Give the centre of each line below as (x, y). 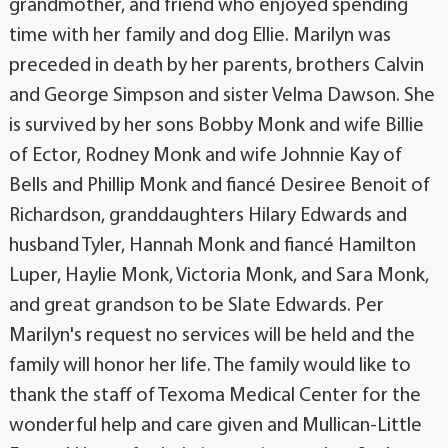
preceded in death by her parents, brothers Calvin (216, 66)
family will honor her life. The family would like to (209, 366)
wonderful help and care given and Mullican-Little (215, 426)
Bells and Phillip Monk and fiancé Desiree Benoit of (219, 186)
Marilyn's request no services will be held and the (211, 336)
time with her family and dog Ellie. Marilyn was (199, 36)
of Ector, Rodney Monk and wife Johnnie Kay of (205, 156)
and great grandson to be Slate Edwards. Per (196, 306)
